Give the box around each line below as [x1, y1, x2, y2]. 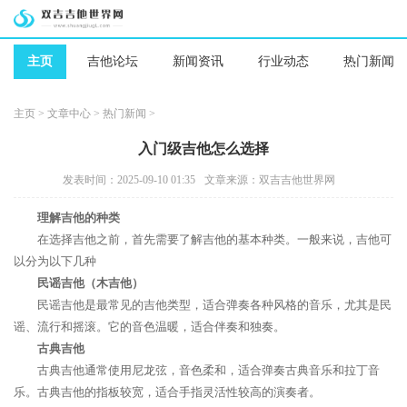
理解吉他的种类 [37, 211, 120, 224]
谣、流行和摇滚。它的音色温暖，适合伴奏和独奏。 [14, 320, 285, 333]
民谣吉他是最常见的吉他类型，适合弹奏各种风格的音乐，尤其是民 [37, 298, 392, 312]
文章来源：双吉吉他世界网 [204, 174, 335, 186]
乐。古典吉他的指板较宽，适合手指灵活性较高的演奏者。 [14, 385, 321, 399]
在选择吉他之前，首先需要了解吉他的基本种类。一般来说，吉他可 [37, 233, 392, 246]
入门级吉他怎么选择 [138, 141, 269, 156]
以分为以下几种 [14, 254, 96, 268]
